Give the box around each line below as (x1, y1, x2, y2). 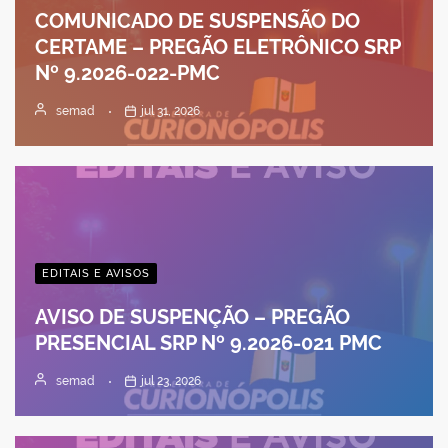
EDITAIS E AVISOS (42, 266, 150, 280)
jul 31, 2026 (141, 103, 201, 118)
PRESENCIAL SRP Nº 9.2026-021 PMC (35, 330, 382, 355)
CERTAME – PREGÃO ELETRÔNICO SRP (35, 34, 400, 59)
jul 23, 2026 (141, 373, 202, 388)
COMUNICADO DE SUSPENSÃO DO (35, 8, 360, 33)
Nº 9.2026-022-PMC (35, 60, 220, 85)
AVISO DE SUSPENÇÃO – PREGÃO (35, 304, 350, 329)
